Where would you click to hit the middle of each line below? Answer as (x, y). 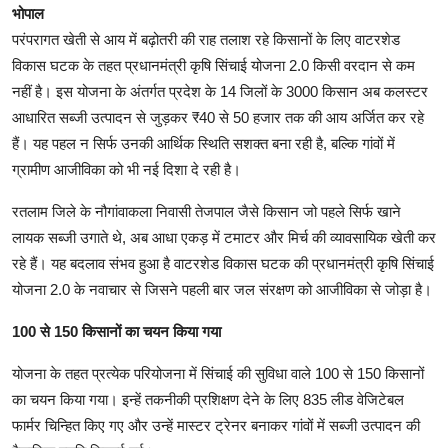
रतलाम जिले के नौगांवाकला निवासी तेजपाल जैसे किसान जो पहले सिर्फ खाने (206, 212)
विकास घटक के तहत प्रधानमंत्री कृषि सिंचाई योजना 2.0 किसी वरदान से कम (213, 66)
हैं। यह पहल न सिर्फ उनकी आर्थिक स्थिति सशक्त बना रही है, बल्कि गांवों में (203, 144)
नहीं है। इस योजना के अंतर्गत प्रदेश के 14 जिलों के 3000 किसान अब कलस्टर (220, 92)
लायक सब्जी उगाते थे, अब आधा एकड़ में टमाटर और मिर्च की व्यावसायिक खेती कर (224, 238)
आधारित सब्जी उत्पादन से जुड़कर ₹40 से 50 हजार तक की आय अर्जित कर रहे (218, 118)
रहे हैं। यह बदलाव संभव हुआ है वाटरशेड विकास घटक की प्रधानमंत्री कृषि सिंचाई (223, 264)
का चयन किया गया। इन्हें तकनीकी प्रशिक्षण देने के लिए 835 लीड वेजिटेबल (208, 400)
